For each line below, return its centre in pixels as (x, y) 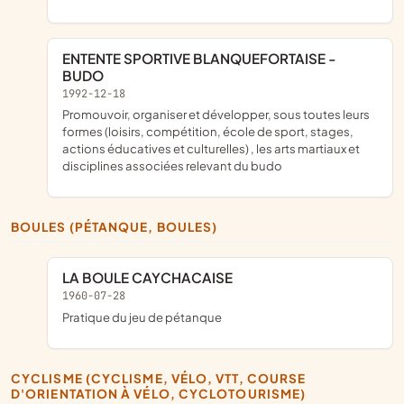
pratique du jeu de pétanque (146, 317)
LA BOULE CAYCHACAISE (151, 277)
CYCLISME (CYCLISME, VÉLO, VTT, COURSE (17, 378)
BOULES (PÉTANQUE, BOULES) (119, 227)
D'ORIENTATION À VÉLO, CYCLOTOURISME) (159, 393)
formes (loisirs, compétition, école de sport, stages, (208, 132)
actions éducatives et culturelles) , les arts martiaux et (211, 149)
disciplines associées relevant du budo (172, 166)
